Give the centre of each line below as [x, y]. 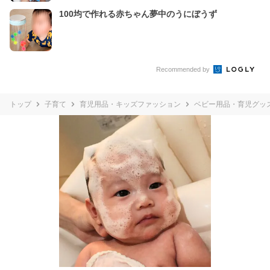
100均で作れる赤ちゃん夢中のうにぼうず [138, 14]
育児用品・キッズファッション [130, 104]
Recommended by [184, 70]
